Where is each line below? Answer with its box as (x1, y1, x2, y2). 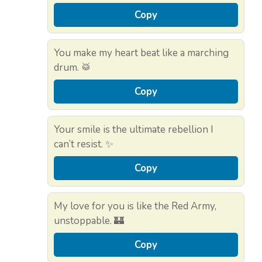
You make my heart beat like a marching (54, 46, 229, 60)
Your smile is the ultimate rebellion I (54, 123, 213, 137)
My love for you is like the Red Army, (54, 199, 216, 213)
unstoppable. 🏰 (54, 214, 124, 228)
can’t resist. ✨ (54, 137, 113, 151)
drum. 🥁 (54, 61, 91, 75)
